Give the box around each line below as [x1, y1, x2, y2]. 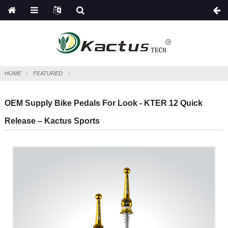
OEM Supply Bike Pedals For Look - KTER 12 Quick [4, 99, 203, 108]
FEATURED [33, 70, 63, 77]
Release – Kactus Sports [4, 117, 100, 126]
